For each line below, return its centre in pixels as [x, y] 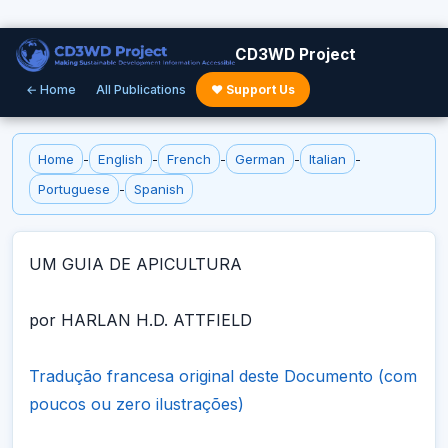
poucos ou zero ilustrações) [136, 404]
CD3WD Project [295, 54]
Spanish [159, 189]
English [120, 159]
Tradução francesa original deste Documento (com [223, 376]
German [260, 159]
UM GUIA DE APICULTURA [135, 264]
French [189, 159]
